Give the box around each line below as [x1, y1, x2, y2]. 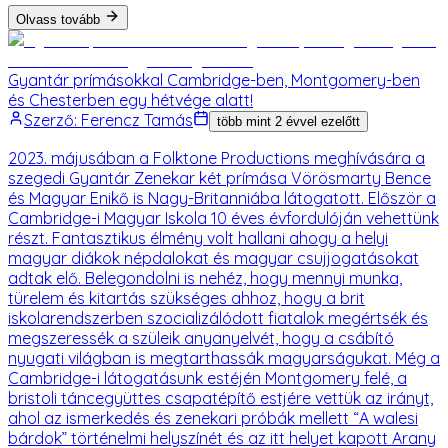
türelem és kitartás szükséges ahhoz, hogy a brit [8, 287, 365, 308]
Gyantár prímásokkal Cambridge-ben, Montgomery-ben [8, 69, 420, 90]
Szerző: [24, 109, 77, 130]
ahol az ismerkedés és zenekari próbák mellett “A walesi [8, 407, 418, 428]
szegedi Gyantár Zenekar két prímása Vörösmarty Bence [8, 167, 431, 188]
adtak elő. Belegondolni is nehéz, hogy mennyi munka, [8, 267, 402, 288]
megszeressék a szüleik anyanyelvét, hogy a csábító [8, 327, 394, 348]
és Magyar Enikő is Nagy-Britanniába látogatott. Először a [8, 187, 436, 208]
